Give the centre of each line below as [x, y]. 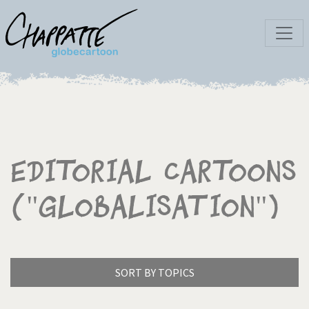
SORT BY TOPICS [154, 272]
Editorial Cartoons [153, 172]
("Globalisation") [145, 207]
